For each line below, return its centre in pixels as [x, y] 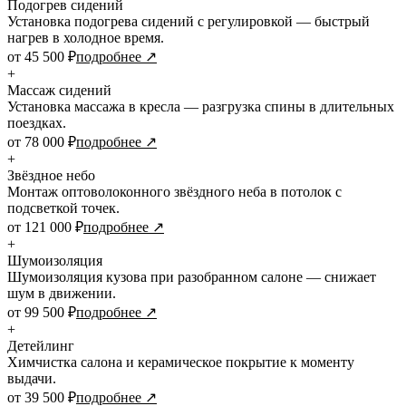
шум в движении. [62, 293]
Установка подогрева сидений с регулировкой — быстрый [188, 21]
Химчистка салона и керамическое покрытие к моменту [181, 362]
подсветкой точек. [63, 208]
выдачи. [32, 378]
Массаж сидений [59, 90]
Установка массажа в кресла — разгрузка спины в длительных [201, 106]
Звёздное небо [51, 175]
